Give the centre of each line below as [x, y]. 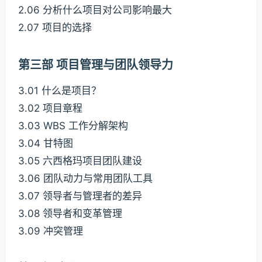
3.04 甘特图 [46, 144]
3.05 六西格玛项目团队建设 [80, 161]
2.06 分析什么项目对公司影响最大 [95, 10]
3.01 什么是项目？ [60, 91]
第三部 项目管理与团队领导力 [96, 65]
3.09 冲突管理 [51, 231]
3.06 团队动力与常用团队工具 [85, 179]
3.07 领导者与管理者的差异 [80, 196]
